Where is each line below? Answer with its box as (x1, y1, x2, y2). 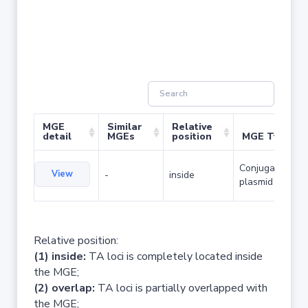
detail (43, 130, 71, 143)
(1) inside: (34, 249, 86, 264)
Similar (107, 120, 142, 133)
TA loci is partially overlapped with (95, 280, 267, 296)
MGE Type (242, 130, 291, 143)
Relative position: (34, 233, 118, 248)
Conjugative (239, 162, 291, 175)
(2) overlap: (34, 280, 95, 296)
